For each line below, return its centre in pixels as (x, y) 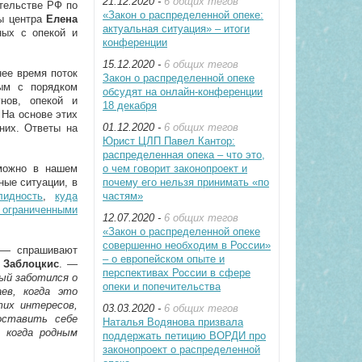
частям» (123, 196)
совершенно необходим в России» (187, 245)
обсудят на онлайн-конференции (183, 92)
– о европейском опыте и (164, 259)
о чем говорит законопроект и (175, 168)
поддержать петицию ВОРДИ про (184, 336)
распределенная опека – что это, (184, 155)
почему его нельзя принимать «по (186, 182)
